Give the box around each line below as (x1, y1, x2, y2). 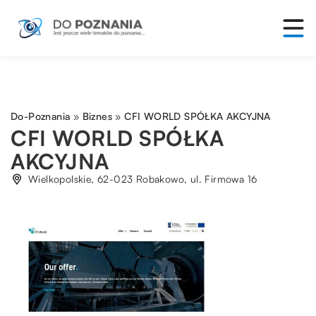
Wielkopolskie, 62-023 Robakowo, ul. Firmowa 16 (28, 173, 257, 185)
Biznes (82, 110, 113, 122)
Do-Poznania (11, 110, 71, 122)
